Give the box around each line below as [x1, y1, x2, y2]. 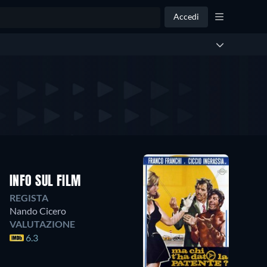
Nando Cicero [10, 205, 66, 217]
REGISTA [10, 192, 48, 204]
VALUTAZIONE [10, 218, 75, 230]
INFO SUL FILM [10, 175, 81, 189]
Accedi [173, 11, 199, 21]
